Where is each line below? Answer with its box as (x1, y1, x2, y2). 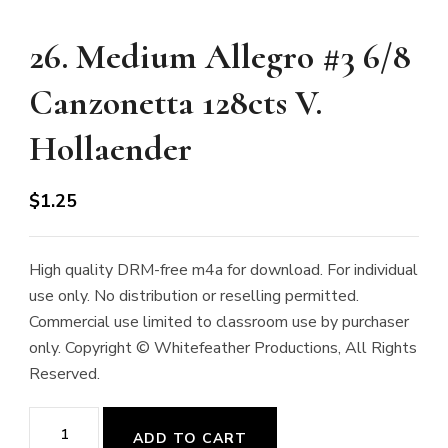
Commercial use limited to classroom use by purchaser (29, 311, 409, 333)
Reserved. (29, 363, 100, 385)
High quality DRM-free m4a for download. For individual (29, 259, 418, 281)
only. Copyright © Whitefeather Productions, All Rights (29, 337, 417, 359)
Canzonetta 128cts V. (29, 81, 322, 124)
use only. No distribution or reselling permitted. (29, 285, 359, 307)
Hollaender (29, 127, 192, 170)
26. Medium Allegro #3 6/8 (29, 35, 411, 78)
